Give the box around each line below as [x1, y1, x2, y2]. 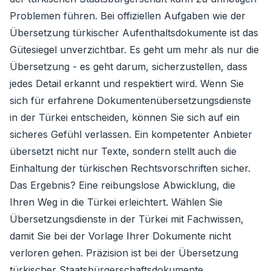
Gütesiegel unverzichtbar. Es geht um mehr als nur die [10, 44, 259, 56]
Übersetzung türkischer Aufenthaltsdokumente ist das [10, 27, 258, 39]
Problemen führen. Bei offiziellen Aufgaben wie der [10, 10, 246, 22]
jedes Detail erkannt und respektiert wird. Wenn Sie [10, 77, 244, 90]
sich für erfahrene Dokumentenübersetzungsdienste [10, 94, 251, 106]
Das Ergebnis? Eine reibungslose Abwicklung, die [10, 179, 235, 191]
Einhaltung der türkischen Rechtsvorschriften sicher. [10, 162, 250, 174]
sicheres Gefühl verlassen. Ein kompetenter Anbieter [10, 128, 252, 140]
